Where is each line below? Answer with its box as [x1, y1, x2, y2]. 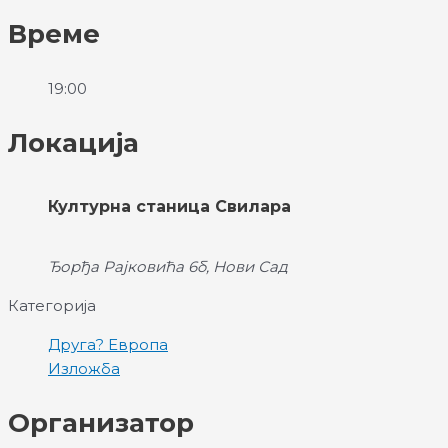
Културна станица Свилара [48, 197, 291, 217]
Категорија [8, 295, 96, 315]
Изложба [48, 358, 120, 378]
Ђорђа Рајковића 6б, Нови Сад [48, 256, 288, 276]
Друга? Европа [48, 334, 168, 354]
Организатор [8, 406, 194, 439]
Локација [8, 127, 139, 159]
